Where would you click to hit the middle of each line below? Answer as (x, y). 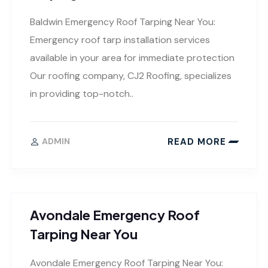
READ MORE (197, 141)
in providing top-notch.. (82, 94)
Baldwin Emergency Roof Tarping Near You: (123, 22)
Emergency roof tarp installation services (120, 40)
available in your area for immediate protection (132, 58)
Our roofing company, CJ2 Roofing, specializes (131, 76)
